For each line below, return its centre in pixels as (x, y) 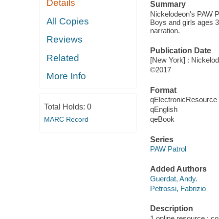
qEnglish (164, 109)
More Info (66, 76)
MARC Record (66, 119)
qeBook (162, 119)
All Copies (68, 21)
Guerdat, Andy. (174, 178)
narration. (165, 30)
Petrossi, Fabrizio (178, 188)
